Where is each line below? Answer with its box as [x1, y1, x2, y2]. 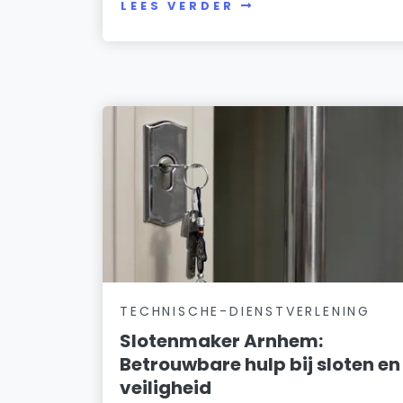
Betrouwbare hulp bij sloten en [120, 351, 401, 377]
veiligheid [120, 374, 212, 400]
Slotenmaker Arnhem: [120, 327, 324, 354]
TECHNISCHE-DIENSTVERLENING [120, 301, 371, 320]
